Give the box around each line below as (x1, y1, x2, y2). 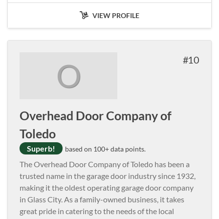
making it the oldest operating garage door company (20, 182, 194, 192)
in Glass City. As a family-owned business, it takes (20, 194, 184, 204)
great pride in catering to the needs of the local (20, 206, 174, 216)
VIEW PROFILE (91, 11, 139, 20)
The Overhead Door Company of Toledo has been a (20, 159, 190, 169)
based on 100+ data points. (64, 144, 146, 153)
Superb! (27, 143, 55, 153)
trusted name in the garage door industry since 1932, (20, 171, 196, 180)
